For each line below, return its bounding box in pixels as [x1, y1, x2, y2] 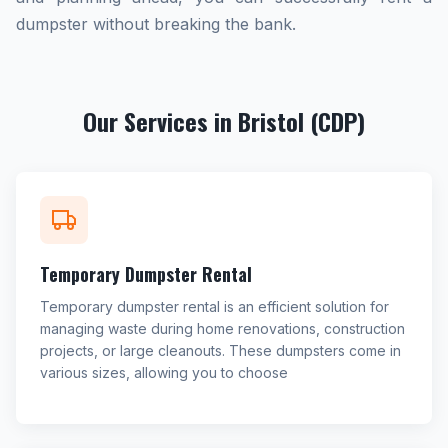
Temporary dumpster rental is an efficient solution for [40, 298, 389, 315]
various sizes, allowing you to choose [40, 364, 288, 381]
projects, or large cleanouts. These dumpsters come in [40, 342, 401, 359]
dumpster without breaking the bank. [16, 14, 296, 34]
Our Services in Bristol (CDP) [83, 103, 365, 139]
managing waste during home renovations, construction [40, 320, 405, 337]
